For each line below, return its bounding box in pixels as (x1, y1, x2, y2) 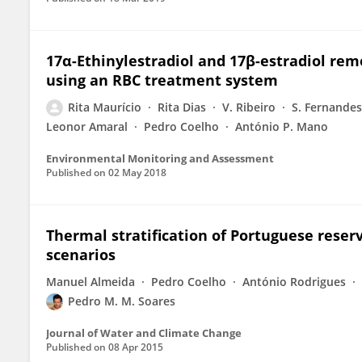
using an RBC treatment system (46, 70, 278, 90)
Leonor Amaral (46, 119, 128, 134)
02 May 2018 (108, 166, 166, 179)
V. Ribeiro (222, 99, 276, 115)
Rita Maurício (68, 99, 141, 115)
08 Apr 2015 (108, 340, 163, 354)
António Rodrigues (242, 274, 346, 289)
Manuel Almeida (46, 274, 135, 289)
